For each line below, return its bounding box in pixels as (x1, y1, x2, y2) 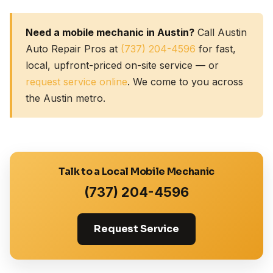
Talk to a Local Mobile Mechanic (58, 165, 215, 179)
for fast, (195, 42, 236, 55)
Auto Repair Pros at (25, 42, 121, 55)
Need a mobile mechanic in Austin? (25, 26, 194, 38)
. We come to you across (127, 75, 243, 88)
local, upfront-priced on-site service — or (25, 58, 219, 71)
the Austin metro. (25, 91, 105, 104)
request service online (25, 75, 127, 88)
